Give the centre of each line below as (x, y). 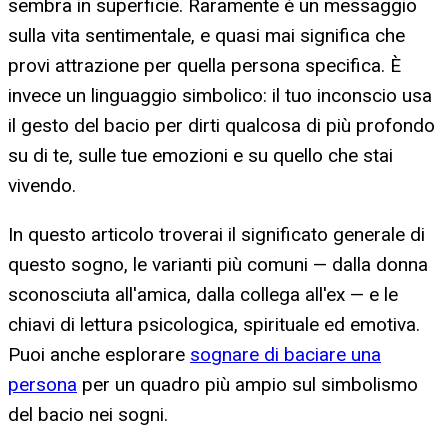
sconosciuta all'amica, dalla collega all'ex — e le (203, 295)
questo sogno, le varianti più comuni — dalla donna (218, 265)
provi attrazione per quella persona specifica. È (204, 66)
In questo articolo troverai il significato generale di (216, 235)
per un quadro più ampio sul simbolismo (247, 385)
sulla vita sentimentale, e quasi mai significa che (206, 36)
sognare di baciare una (285, 355)
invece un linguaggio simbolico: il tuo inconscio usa (220, 96)
